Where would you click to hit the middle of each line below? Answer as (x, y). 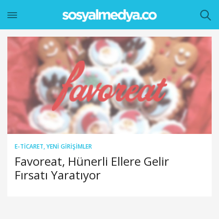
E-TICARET (29, 146)
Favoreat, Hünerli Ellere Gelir (92, 161)
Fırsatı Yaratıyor (58, 175)
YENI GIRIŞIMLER (69, 146)
